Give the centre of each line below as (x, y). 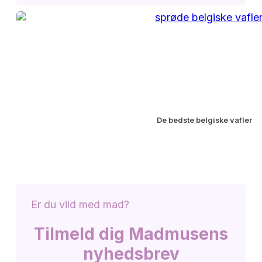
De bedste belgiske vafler (204, 120)
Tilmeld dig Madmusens (131, 234)
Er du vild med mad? (80, 205)
